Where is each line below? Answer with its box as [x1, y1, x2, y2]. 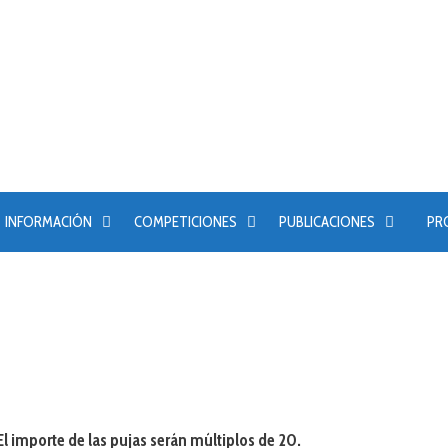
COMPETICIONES [133, 213, 237, 231]
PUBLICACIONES [278, 213, 375, 231]
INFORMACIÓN [4, 213, 92, 231]
